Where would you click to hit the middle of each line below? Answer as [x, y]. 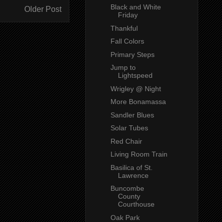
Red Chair [126, 141]
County [129, 196]
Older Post [43, 9]
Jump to [123, 68]
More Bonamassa [138, 102]
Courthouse [136, 204]
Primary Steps [132, 54]
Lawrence [133, 175]
